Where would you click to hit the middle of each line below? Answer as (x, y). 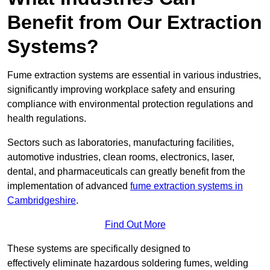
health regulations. (47, 119)
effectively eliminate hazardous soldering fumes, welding (128, 263)
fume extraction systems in (187, 186)
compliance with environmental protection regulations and (130, 104)
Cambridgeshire (42, 201)
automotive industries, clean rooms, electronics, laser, (121, 157)
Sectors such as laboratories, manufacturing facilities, (121, 143)
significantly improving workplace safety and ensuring (121, 90)
